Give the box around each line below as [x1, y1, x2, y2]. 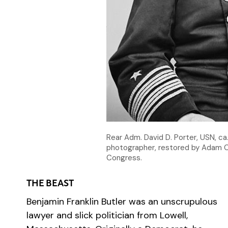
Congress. [106, 153, 142, 163]
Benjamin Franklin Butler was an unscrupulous [26, 195, 217, 208]
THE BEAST [26, 179, 74, 189]
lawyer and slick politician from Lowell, [26, 209, 188, 221]
